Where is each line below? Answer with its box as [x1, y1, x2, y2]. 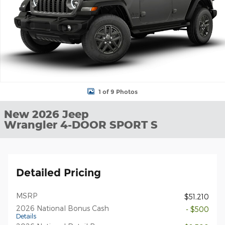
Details [16, 212, 36, 219]
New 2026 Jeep [4, 107, 89, 121]
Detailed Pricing [16, 166, 101, 179]
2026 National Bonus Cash [16, 204, 109, 212]
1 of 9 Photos [98, 87, 138, 95]
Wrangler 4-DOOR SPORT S [4, 118, 158, 131]
